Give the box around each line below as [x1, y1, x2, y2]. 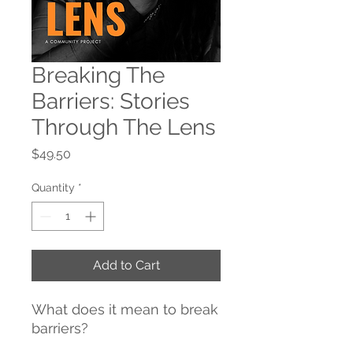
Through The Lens [32, 114, 216, 141]
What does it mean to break [32, 301, 218, 318]
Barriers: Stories [32, 88, 190, 115]
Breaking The [32, 62, 165, 89]
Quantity [32, 181, 75, 195]
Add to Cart [92, 258, 160, 273]
